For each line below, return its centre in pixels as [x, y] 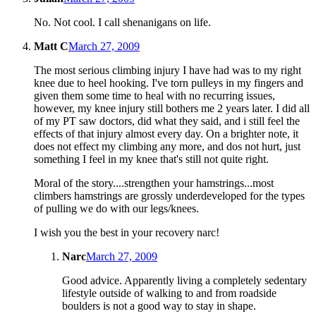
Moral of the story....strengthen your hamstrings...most [154, 183]
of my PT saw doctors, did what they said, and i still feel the [167, 121]
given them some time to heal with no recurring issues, [154, 95]
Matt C [51, 46]
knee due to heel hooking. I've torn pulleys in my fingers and [169, 83]
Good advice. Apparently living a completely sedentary [184, 280]
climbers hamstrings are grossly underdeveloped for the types [169, 195]
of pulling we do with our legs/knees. [116, 208]
